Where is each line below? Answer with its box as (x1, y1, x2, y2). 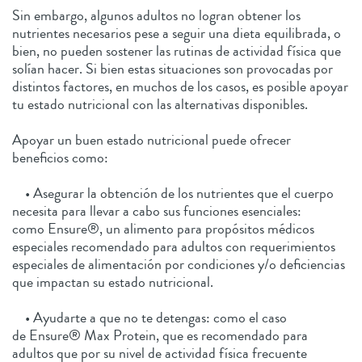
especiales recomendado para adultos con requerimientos (12, 235, 335, 257)
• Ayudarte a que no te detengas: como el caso (12, 306, 287, 328)
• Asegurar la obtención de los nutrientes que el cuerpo (12, 182, 334, 204)
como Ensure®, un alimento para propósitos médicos (12, 217, 314, 239)
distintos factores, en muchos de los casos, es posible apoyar (12, 75, 348, 97)
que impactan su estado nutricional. (12, 271, 213, 293)
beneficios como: (12, 146, 108, 168)
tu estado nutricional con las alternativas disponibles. (12, 93, 308, 115)
